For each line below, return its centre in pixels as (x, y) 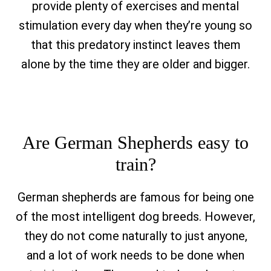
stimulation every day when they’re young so (135, 25)
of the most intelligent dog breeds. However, (135, 217)
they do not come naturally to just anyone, (135, 236)
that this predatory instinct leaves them (135, 45)
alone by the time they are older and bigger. (135, 64)
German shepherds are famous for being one (135, 197)
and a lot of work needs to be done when (135, 255)
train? (135, 164)
